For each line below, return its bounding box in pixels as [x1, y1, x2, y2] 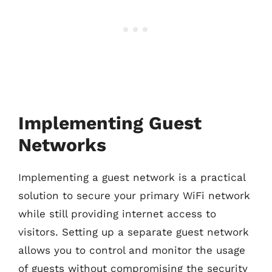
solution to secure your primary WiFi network [18, 189, 250, 202]
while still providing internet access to [18, 208, 216, 220]
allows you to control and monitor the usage [18, 244, 245, 256]
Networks [18, 134, 106, 155]
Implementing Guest [18, 112, 202, 134]
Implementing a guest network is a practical [18, 171, 245, 183]
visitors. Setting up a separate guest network [18, 226, 249, 238]
